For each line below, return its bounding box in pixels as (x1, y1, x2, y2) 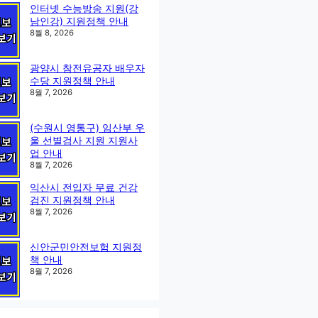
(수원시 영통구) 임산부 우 (30, 121, 145, 134)
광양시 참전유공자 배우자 (30, 62, 145, 75)
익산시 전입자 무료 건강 (30, 181, 138, 194)
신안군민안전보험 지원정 (30, 241, 142, 253)
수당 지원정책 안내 (30, 75, 115, 87)
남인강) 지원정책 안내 (30, 15, 128, 28)
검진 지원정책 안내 (30, 194, 115, 207)
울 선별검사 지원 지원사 (30, 134, 138, 147)
